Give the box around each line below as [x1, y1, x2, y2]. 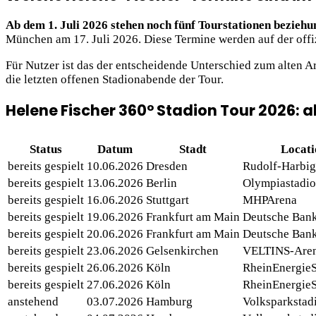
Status [30, 142, 62, 156]
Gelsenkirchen [146, 244, 219, 257]
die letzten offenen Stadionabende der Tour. [6, 73, 224, 87]
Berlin [146, 176, 177, 190]
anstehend [8, 295, 59, 308]
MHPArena [243, 193, 297, 207]
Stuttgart [146, 193, 189, 207]
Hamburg [146, 295, 193, 308]
